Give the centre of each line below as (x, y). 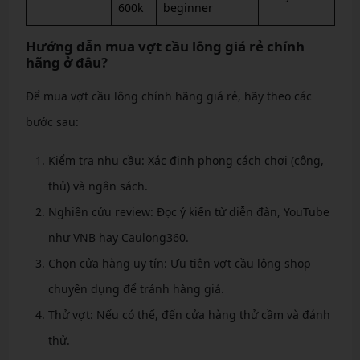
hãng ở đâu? (66, 62)
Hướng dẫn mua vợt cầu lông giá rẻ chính (165, 46)
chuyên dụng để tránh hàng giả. (136, 288)
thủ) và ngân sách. (98, 186)
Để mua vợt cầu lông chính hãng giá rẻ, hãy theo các (168, 96)
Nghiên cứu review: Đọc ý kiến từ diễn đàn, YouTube (188, 211)
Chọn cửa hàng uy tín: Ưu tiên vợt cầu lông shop (179, 263)
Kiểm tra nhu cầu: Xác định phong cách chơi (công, (186, 160)
